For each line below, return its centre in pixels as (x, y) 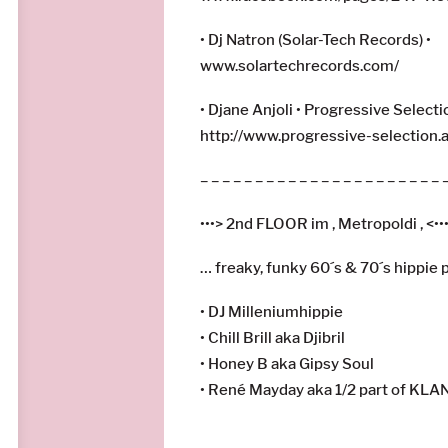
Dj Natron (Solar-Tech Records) (316, 39)
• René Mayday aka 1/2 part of (305, 389)
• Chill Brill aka (252, 337)
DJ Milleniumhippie (276, 311)
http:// (222, 135)
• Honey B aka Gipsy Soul (287, 363)
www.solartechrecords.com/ (300, 65)
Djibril (324, 337)
